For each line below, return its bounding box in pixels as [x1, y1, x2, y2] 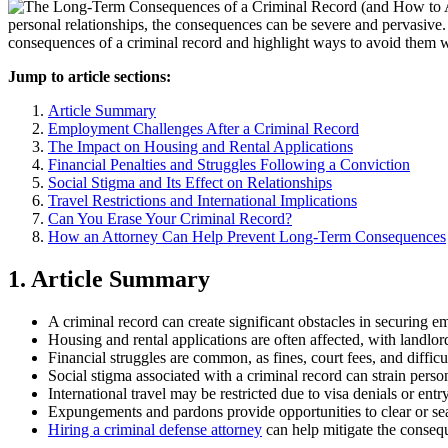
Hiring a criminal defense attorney [48, 420, 262, 438]
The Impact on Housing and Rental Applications [48, 137, 353, 155]
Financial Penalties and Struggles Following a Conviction [48, 155, 410, 173]
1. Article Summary [8, 265, 210, 292]
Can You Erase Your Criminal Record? [48, 209, 292, 227]
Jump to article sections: [8, 67, 171, 85]
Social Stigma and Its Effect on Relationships [48, 173, 332, 191]
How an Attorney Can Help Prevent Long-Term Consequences [48, 227, 446, 245]
